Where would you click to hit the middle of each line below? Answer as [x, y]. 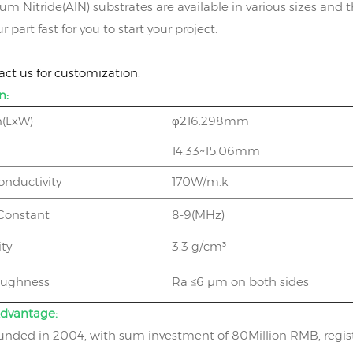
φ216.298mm [211, 121]
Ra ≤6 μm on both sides [241, 281]
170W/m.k [201, 181]
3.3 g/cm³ [199, 246]
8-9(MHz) [199, 214]
